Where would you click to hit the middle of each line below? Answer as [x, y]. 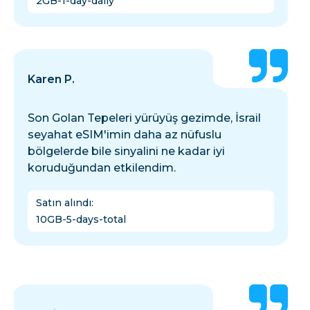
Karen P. [51, 80]
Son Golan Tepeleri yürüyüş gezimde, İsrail [144, 118]
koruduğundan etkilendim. [102, 168]
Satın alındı [64, 203]
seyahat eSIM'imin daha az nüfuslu [125, 135]
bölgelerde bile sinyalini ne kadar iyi [126, 152]
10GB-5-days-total [81, 220]
